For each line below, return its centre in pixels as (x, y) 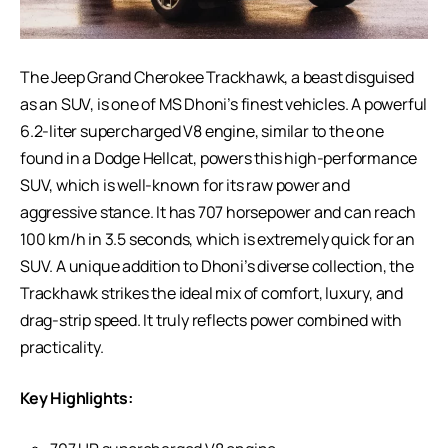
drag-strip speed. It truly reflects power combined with (211, 319)
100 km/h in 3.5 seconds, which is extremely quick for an (217, 238)
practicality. (63, 346)
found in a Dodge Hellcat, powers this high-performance (219, 157)
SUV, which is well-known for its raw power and (185, 184)
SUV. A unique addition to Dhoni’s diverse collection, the (217, 265)
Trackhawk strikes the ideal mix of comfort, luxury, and (211, 292)
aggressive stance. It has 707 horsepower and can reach (218, 211)
